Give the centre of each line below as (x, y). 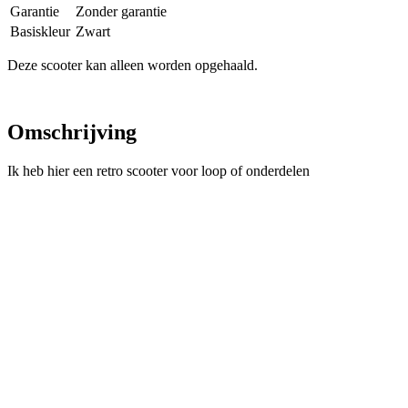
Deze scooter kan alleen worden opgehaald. (133, 65)
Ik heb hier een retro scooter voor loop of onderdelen (158, 171)
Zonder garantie (121, 11)
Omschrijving (72, 133)
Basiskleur (40, 31)
